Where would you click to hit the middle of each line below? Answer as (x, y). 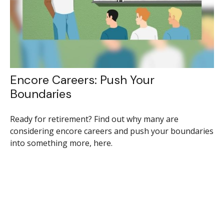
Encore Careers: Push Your (82, 79)
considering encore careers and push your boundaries (111, 131)
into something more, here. (61, 143)
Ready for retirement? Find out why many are (94, 119)
